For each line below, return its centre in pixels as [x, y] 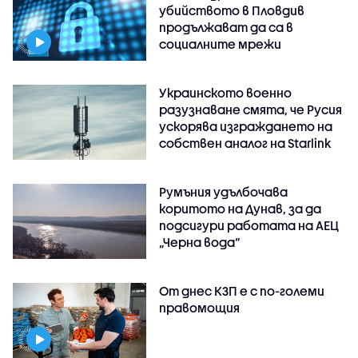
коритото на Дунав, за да [241, 208]
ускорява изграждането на [246, 126]
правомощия [200, 307]
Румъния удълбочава [224, 191]
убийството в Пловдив [232, 11]
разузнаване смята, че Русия [251, 109]
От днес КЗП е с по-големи [242, 290]
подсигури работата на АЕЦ [249, 225]
